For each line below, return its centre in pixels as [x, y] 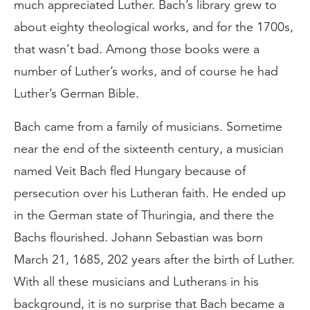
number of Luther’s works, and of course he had [146, 71]
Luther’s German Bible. [76, 93]
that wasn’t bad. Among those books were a [137, 49]
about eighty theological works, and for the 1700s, [154, 27]
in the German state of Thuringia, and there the [144, 215]
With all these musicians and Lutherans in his [136, 282]
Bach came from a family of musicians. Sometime [148, 127]
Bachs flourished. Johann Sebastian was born [138, 237]
